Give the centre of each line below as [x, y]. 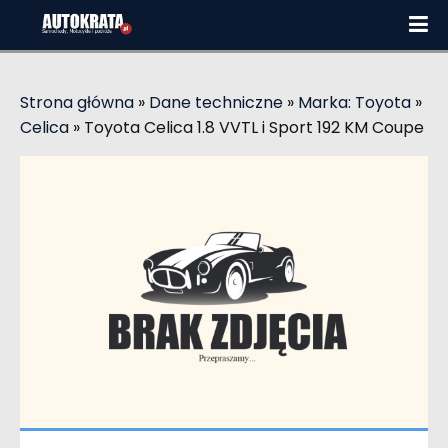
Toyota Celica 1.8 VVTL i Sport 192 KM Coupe [254, 127]
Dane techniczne [216, 102]
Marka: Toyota [354, 102]
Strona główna [77, 102]
